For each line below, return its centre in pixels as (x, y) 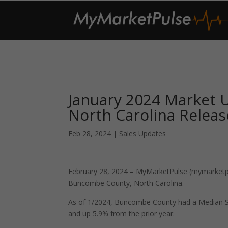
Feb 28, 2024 (90, 134)
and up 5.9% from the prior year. (122, 213)
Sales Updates (143, 134)
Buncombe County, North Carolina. (126, 183)
